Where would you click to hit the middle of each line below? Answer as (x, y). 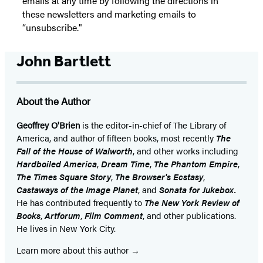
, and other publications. (189, 215)
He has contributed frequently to (80, 202)
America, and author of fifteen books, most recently (116, 137)
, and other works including (186, 150)
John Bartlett (64, 61)
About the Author (53, 101)
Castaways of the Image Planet (77, 189)
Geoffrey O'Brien (48, 124)
